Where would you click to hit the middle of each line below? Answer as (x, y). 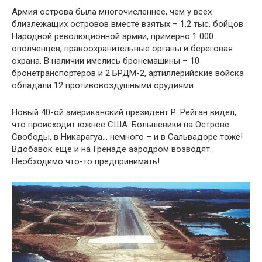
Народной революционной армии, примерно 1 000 (113, 36)
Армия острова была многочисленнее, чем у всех (112, 11)
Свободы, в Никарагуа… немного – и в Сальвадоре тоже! (127, 137)
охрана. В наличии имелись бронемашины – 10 (106, 61)
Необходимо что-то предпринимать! (86, 161)
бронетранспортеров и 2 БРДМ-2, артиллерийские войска (128, 73)
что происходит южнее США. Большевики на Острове (120, 124)
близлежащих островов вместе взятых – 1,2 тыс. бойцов (127, 24)
